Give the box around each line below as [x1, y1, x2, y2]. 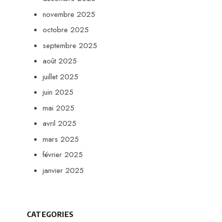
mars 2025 [43, 133, 79, 145]
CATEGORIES [27, 209, 73, 219]
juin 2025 [43, 87, 73, 98]
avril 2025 [43, 118, 76, 129]
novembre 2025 [43, 8, 95, 20]
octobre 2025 [43, 24, 89, 35]
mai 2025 [43, 102, 74, 113]
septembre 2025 [43, 40, 97, 51]
